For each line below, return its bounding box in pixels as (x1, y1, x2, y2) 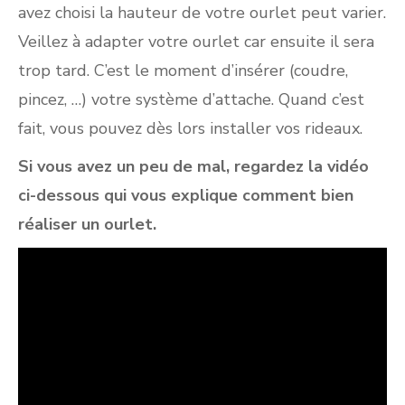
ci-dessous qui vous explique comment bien (18, 184, 353, 206)
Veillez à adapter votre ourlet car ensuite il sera (18, 30, 374, 52)
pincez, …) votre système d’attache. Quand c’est (18, 88, 364, 110)
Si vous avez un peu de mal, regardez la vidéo (18, 155, 369, 177)
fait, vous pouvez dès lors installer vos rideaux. (18, 117, 363, 139)
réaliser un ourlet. (18, 212, 156, 235)
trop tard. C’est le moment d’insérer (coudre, (18, 59, 348, 81)
